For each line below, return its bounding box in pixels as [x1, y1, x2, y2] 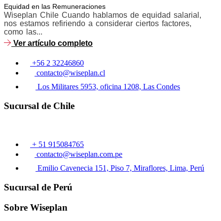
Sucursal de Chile [4, 100, 74, 111]
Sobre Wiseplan [4, 202, 68, 213]
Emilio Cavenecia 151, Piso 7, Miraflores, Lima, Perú [37, 164, 204, 173]
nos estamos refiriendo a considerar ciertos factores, [4, 19, 191, 28]
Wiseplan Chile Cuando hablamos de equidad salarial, [4, 11, 201, 19]
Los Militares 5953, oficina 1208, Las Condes [37, 82, 180, 91]
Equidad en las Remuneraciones [4, 2, 106, 10]
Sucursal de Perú [4, 182, 73, 193]
